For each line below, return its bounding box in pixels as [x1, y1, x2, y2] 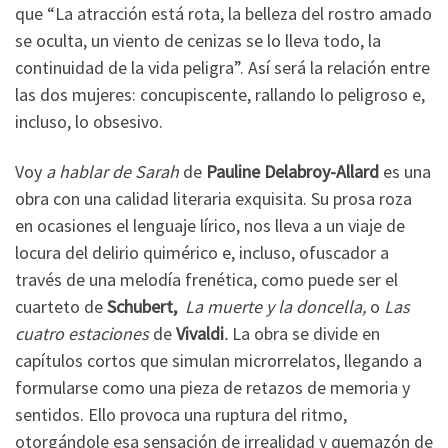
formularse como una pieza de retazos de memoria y [15, 375, 410, 399]
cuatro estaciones [15, 321, 153, 345]
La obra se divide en [232, 321, 380, 345]
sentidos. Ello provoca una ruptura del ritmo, [15, 402, 347, 426]
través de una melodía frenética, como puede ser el [15, 267, 398, 291]
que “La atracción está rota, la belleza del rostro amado [15, 2, 432, 26]
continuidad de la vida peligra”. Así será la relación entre [15, 56, 430, 80]
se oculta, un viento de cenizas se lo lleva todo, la [15, 29, 381, 53]
